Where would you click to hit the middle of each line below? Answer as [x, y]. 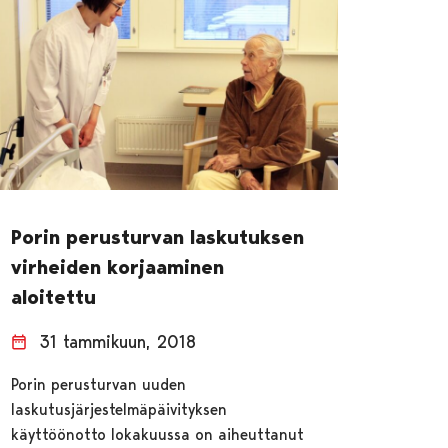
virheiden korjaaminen [118, 267]
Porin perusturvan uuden [99, 385]
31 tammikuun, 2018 [118, 342]
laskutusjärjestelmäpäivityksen [119, 410]
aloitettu [54, 297]
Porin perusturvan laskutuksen [158, 237]
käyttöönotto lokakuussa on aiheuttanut [158, 435]
